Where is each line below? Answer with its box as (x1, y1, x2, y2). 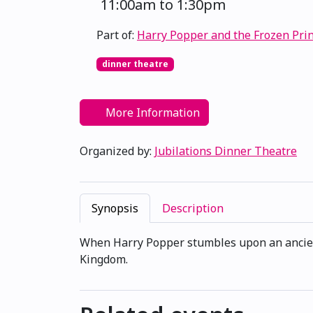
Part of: (94, 27, 137, 43)
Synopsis (92, 201, 138, 217)
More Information (103, 105, 200, 121)
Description (162, 201, 224, 217)
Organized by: (80, 143, 154, 159)
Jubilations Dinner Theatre (154, 143, 297, 159)
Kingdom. (80, 252, 128, 268)
